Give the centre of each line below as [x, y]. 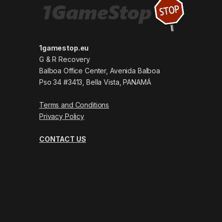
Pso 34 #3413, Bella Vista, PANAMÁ [95, 82]
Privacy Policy [62, 116]
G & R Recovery [65, 59]
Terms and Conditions [74, 105]
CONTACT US [63, 139]
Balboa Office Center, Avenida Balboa [100, 70]
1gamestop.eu [64, 48]
